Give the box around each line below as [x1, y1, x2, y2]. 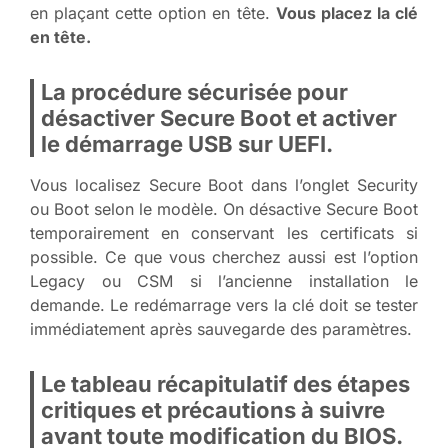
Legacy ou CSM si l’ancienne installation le [30, 270, 418, 291]
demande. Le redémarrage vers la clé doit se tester [30, 294, 418, 315]
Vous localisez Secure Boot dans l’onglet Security [30, 174, 418, 195]
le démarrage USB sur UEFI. [41, 130, 333, 157]
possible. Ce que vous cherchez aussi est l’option [30, 246, 418, 267]
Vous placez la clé [275, 2, 419, 23]
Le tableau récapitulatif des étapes [41, 370, 410, 397]
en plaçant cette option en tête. [30, 2, 276, 23]
